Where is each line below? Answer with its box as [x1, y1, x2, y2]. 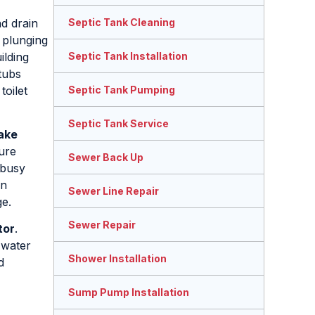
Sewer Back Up [68, 151, 143, 164]
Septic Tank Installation [68, 50, 188, 63]
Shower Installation [68, 252, 167, 265]
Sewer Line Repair [68, 185, 159, 198]
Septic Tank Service [68, 117, 169, 130]
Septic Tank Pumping [68, 84, 175, 96]
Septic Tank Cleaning [68, 16, 175, 29]
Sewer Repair [68, 219, 136, 231]
